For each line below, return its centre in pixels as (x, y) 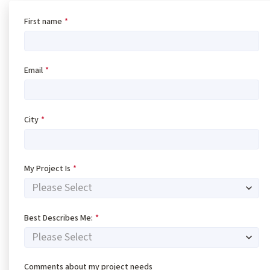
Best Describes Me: (58, 218)
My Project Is (47, 169)
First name (43, 22)
